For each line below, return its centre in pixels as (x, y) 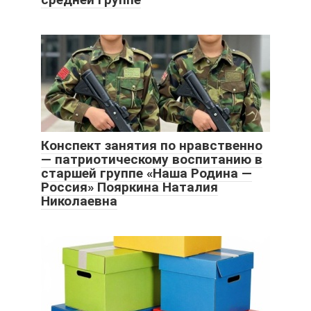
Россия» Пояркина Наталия (129, 187)
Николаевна (79, 201)
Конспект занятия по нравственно (152, 146)
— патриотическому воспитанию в (152, 160)
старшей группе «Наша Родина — (146, 174)
